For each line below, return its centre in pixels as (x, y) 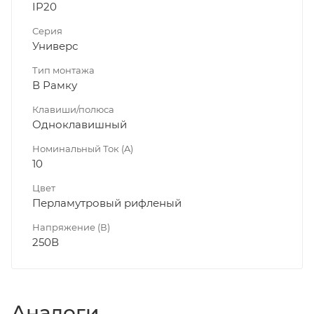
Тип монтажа (63, 70)
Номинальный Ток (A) (83, 148)
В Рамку (55, 85)
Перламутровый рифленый (107, 203)
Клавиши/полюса (73, 109)
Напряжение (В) (71, 227)
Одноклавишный (80, 124)
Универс (55, 46)
